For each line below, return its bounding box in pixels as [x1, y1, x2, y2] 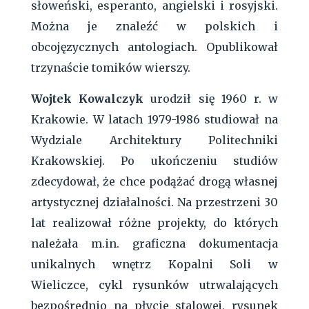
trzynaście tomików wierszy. [31, 60, 190, 74]
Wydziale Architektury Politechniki [31, 132, 278, 147]
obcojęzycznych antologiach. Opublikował [31, 39, 278, 54]
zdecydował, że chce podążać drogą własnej [31, 174, 278, 188]
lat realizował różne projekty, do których [31, 215, 278, 230]
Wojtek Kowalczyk [31, 91, 144, 106]
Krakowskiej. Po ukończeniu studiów [31, 153, 278, 168]
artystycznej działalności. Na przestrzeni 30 [31, 195, 278, 209]
